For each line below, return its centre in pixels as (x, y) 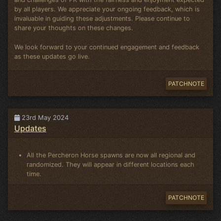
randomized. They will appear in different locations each (111, 164)
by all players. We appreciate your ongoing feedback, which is (107, 9)
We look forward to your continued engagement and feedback (107, 47)
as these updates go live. (52, 56)
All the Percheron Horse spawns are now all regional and (111, 155)
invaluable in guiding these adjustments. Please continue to (102, 19)
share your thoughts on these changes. (74, 28)
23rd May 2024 (44, 117)
